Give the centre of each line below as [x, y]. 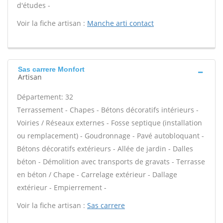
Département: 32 [45, 97]
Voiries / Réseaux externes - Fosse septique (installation [110, 123]
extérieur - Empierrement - [62, 187]
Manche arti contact [120, 23]
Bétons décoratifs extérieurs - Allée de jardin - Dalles [105, 149]
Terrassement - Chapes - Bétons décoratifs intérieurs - [108, 110]
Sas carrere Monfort [51, 69]
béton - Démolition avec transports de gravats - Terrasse [111, 162]
